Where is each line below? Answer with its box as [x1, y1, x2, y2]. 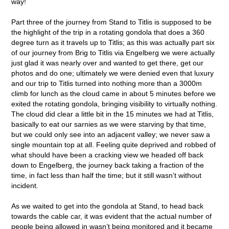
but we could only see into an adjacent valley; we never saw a [11, 130, 211, 139]
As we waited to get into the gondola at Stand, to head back [11, 201, 204, 210]
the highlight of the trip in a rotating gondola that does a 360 [11, 28, 205, 36]
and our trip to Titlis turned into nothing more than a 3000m [11, 79, 202, 87]
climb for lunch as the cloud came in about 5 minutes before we [11, 89, 216, 98]
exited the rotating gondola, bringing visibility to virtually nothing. [11, 99, 218, 108]
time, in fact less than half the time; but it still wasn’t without [11, 171, 202, 179]
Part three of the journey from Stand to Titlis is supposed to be [11, 17, 212, 26]
